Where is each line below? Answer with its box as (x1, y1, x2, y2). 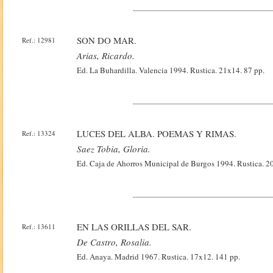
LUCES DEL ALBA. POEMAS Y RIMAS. (77, 127, 237, 140)
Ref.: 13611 (22, 222, 56, 231)
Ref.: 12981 (22, 35, 56, 44)
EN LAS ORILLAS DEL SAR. (77, 221, 192, 233)
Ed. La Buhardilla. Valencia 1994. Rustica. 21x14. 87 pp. (77, 65, 265, 76)
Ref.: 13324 (22, 129, 56, 138)
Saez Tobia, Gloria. (77, 143, 151, 155)
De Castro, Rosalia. (77, 236, 152, 248)
